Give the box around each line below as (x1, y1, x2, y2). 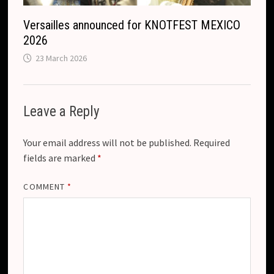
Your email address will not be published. (23, 136, 192, 149)
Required (193, 136, 231, 149)
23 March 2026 (35, 52, 87, 64)
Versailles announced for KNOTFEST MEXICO (23, 17, 241, 32)
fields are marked (23, 152, 98, 165)
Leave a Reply (23, 103, 100, 120)
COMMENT (23, 181, 68, 193)
